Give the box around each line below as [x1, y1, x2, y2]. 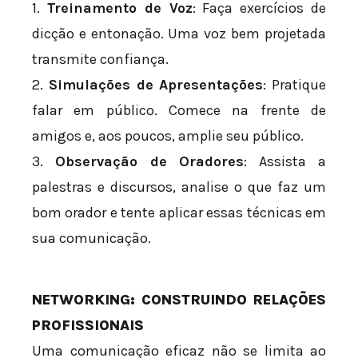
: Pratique [263, 76, 326, 94]
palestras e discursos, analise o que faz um [32, 178, 326, 197]
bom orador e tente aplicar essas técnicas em [32, 204, 326, 222]
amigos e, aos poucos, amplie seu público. [32, 127, 304, 145]
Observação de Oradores [54, 153, 245, 171]
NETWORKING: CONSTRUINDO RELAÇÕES [32, 291, 326, 309]
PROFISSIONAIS [32, 316, 144, 335]
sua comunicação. [32, 229, 151, 248]
